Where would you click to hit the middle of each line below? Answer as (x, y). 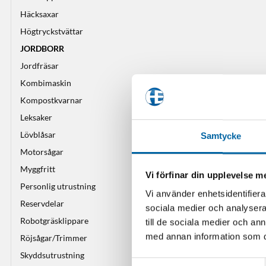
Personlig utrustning (58, 186)
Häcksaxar (39, 14)
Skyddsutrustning (52, 255)
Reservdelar (42, 203)
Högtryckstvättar (52, 31)
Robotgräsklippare (54, 220)
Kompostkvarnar (51, 100)
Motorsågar (42, 151)
